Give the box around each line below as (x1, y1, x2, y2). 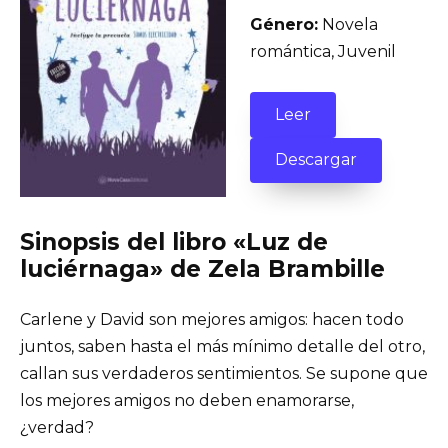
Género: (250, 15, 318, 35)
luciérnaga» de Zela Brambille (20, 254, 385, 283)
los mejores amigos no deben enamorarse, (20, 390, 354, 410)
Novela (318, 15, 378, 35)
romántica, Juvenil (250, 42, 396, 62)
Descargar (275, 150, 357, 170)
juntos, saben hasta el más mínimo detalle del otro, (20, 336, 425, 356)
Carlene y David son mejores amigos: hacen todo (20, 309, 404, 329)
